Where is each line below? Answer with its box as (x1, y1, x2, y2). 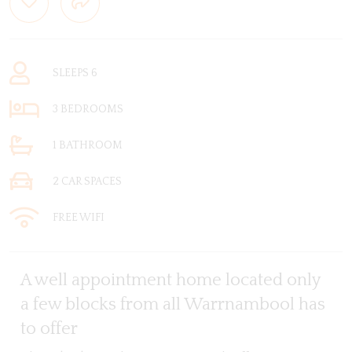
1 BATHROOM (53, 139, 123, 152)
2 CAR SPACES (53, 175, 122, 189)
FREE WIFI (53, 211, 104, 225)
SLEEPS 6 (53, 67, 97, 80)
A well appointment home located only (20, 270, 320, 291)
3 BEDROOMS (53, 103, 123, 116)
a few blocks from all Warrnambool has (20, 295, 325, 315)
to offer (20, 319, 78, 339)
